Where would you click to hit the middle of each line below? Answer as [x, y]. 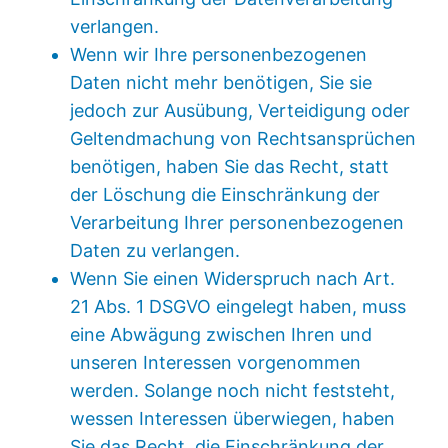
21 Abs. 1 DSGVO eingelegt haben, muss [238, 306]
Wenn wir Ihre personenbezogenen [219, 54]
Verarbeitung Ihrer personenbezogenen [237, 222]
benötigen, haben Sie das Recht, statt [230, 166]
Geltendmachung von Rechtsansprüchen [243, 138]
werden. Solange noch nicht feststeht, [233, 390]
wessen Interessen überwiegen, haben [233, 418]
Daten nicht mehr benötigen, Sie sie [221, 82]
